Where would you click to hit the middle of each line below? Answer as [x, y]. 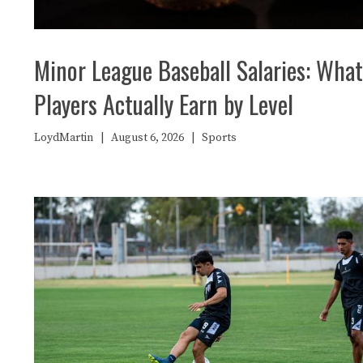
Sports [219, 137]
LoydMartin [64, 137]
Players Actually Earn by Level [164, 104]
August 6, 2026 [147, 137]
